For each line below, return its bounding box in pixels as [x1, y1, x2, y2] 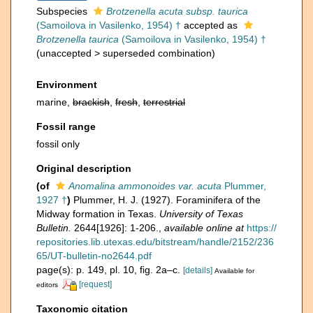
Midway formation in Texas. [36, 208, 159, 219]
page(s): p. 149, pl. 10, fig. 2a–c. [36, 264, 183, 275]
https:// [247, 222, 277, 233]
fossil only [36, 138, 80, 150]
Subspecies [36, 6, 90, 17]
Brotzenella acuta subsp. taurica [106, 6, 248, 17]
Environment [36, 79, 97, 90]
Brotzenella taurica [36, 34, 119, 45]
